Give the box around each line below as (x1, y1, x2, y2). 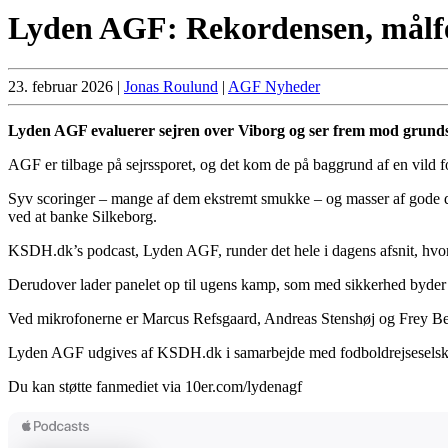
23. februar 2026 (8, 78, 113, 96)
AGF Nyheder (228, 78, 320, 96)
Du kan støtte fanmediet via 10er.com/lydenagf (8, 378, 302, 396)
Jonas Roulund (124, 78, 218, 96)
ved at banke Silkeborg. (8, 208, 157, 226)
